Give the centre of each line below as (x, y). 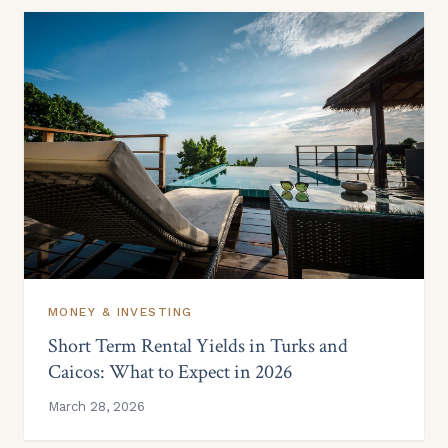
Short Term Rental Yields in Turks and (198, 346)
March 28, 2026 (96, 407)
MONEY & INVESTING (120, 312)
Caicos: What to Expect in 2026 (170, 372)
